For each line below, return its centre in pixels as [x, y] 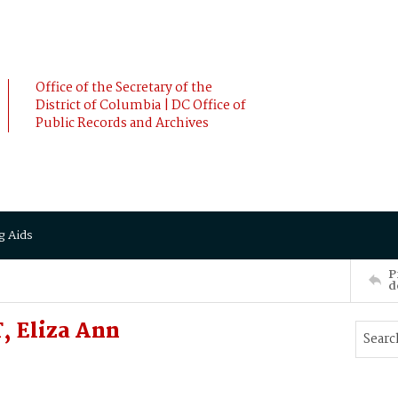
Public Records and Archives [122, 123]
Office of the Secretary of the [124, 88]
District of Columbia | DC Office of [141, 106]
